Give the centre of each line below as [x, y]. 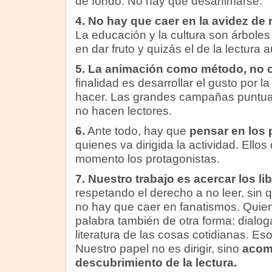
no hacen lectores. [123, 111]
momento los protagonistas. [147, 159]
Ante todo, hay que [137, 131]
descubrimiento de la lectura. [156, 263]
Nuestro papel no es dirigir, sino [158, 249]
